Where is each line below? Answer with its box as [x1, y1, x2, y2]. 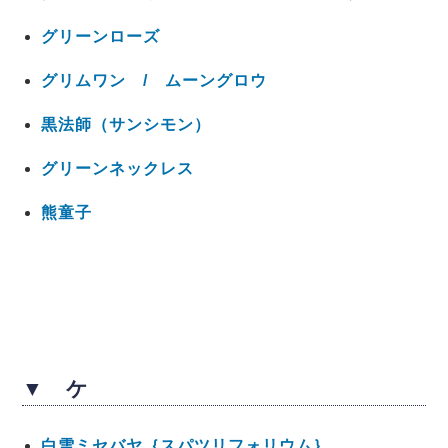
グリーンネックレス [40, 159, 194, 177]
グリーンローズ [40, 27, 160, 45]
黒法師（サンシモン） [40, 115, 211, 133]
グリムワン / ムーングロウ [40, 71, 267, 89]
